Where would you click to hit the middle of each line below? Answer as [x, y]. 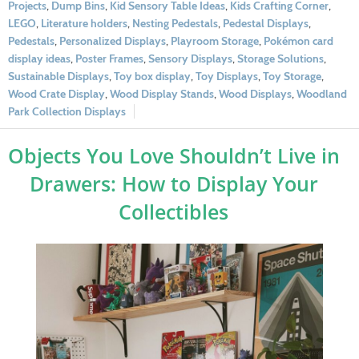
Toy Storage [292, 76]
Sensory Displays [190, 58]
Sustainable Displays [58, 76]
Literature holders [84, 23]
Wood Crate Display [56, 93]
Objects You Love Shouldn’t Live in [173, 155]
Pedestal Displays [266, 23]
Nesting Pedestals [175, 23]
